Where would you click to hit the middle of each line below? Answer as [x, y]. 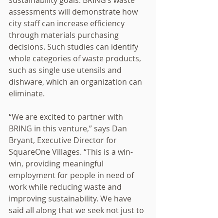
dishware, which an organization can [76, 82]
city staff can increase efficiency [68, 23]
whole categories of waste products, [76, 58]
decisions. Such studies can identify [74, 47]
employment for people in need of [72, 175]
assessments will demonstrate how [74, 12]
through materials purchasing [65, 35]
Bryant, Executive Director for [64, 140]
